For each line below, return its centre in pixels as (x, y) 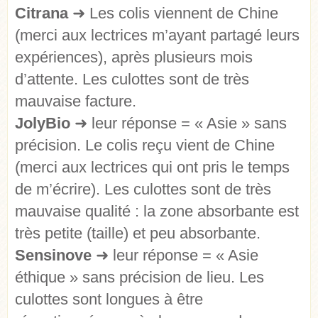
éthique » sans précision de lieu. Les (139, 278)
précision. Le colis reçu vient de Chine (145, 146)
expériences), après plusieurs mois (134, 57)
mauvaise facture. (76, 102)
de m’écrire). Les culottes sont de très (143, 190)
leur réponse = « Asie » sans (187, 124)
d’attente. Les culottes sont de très (132, 79)
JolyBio (43, 124)
